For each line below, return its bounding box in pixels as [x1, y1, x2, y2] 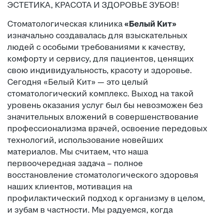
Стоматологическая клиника [7, 19, 124, 29]
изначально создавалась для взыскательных [7, 31, 187, 40]
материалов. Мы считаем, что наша [7, 147, 148, 156]
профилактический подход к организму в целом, [7, 194, 205, 203]
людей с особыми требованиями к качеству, [7, 43, 185, 52]
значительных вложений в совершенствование [7, 112, 199, 122]
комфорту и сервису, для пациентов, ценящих [7, 54, 194, 63]
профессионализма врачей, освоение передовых [7, 124, 207, 133]
